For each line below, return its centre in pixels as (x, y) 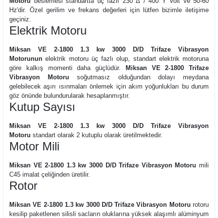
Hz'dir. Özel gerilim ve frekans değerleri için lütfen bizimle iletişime (109, 10)
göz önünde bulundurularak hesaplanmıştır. (70, 96)
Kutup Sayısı (42, 107)
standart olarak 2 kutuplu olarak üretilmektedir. (98, 135)
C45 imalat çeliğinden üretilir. (50, 174)
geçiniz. (20, 19)
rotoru (200, 205)
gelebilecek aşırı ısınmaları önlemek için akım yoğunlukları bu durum (109, 86)
